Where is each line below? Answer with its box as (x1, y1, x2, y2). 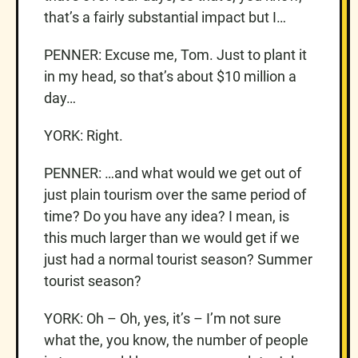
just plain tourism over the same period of (44, 185, 306, 203)
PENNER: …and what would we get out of (44, 164, 301, 181)
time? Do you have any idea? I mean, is (44, 207, 289, 225)
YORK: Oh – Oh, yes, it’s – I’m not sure (44, 309, 281, 327)
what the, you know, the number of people (44, 331, 308, 348)
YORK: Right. (44, 126, 123, 144)
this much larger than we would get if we (44, 229, 300, 246)
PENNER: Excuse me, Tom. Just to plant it (44, 46, 307, 63)
